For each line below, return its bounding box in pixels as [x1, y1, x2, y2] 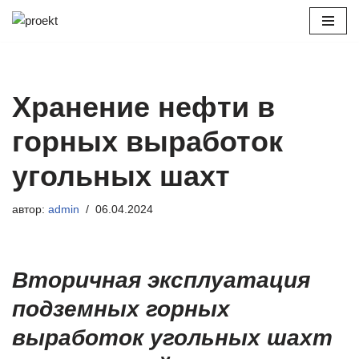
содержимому [12, 75, 88, 88]
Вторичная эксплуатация [12, 268, 310, 292]
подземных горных [12, 296, 230, 321]
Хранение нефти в [12, 91, 275, 123]
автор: [12, 204, 48, 216]
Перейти [12, 36, 58, 50]
